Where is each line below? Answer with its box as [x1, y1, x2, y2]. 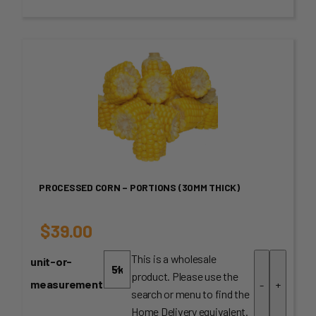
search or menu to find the [131, 286, 250, 300]
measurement [30, 276, 103, 291]
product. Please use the [131, 269, 238, 283]
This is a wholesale [131, 251, 217, 265]
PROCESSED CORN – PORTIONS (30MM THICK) [39, 181, 240, 193]
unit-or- [30, 254, 73, 268]
